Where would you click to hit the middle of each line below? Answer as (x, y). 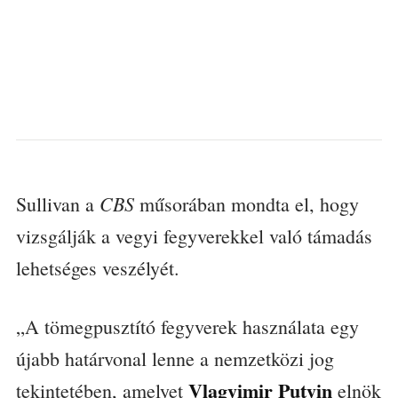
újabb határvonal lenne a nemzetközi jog (175, 358)
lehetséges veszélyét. (97, 268)
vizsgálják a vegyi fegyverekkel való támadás (194, 236)
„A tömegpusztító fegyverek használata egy (187, 326)
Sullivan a (57, 204)
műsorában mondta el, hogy (246, 204)
